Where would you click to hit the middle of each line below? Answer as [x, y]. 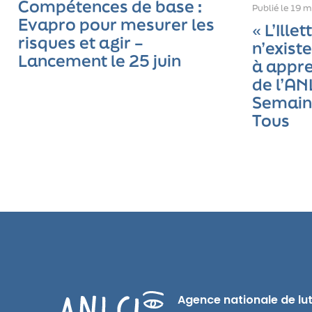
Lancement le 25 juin [100, 61]
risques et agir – [81, 43]
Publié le [272, 8]
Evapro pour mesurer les [117, 25]
